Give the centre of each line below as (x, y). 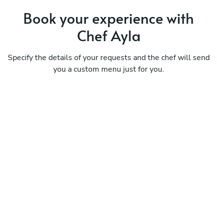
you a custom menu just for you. (108, 69)
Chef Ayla (108, 35)
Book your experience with (108, 17)
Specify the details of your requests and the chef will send (108, 57)
